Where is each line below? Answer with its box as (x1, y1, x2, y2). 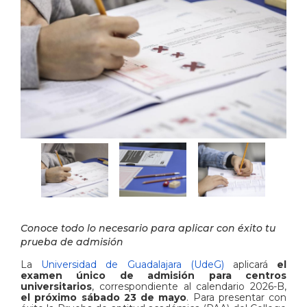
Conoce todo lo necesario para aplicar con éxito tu (21, 221, 275, 234)
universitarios (21, 280, 92, 293)
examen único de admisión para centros (21, 269, 286, 282)
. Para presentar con (186, 291, 286, 304)
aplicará (223, 258, 278, 271)
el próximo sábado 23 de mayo (21, 291, 187, 304)
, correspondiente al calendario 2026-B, (92, 280, 286, 293)
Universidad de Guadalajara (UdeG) (41, 258, 224, 271)
